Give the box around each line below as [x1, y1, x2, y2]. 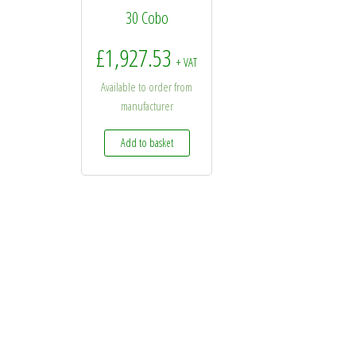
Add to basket [120, 134, 173, 150]
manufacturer [120, 98, 173, 114]
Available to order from [101, 79, 193, 95]
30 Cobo [125, 7, 168, 29]
